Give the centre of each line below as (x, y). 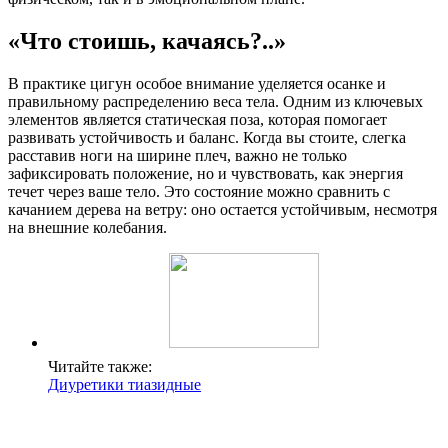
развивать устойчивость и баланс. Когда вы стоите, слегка (207, 137)
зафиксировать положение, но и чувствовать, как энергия (205, 173)
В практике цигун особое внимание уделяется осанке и (197, 83)
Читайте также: (100, 366)
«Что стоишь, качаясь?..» (147, 40)
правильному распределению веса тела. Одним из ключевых (215, 101)
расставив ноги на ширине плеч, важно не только (177, 155)
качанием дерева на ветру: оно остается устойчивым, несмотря (222, 209)
